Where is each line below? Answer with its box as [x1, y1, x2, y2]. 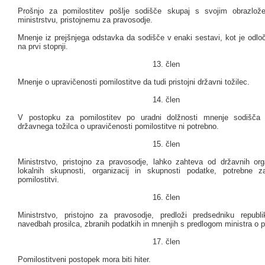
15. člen [153, 140, 180, 149]
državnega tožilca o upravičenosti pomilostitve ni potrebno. [18, 122, 219, 131]
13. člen [153, 60, 180, 69]
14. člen [153, 95, 180, 105]
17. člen [153, 237, 180, 247]
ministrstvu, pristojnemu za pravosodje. [18, 15, 153, 25]
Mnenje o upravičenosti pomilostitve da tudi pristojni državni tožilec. [18, 77, 250, 87]
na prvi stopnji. [18, 42, 68, 51]
